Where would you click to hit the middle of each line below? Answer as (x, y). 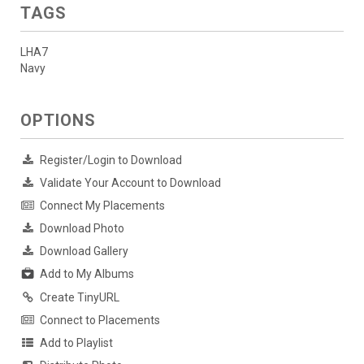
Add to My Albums (87, 274)
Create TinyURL (80, 297)
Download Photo (82, 229)
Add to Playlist (76, 342)
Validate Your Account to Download (130, 183)
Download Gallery (84, 251)
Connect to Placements (100, 320)
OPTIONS (58, 121)
